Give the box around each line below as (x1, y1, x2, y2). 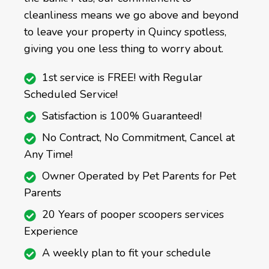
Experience (24, 224, 78, 239)
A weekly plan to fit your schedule (42, 246, 211, 261)
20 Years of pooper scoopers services (42, 207, 224, 222)
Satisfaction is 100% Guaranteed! (42, 109, 202, 124)
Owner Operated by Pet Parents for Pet (42, 169, 236, 184)
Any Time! (24, 147, 73, 162)
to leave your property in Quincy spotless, (24, 25, 226, 40)
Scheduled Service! (24, 87, 118, 102)
